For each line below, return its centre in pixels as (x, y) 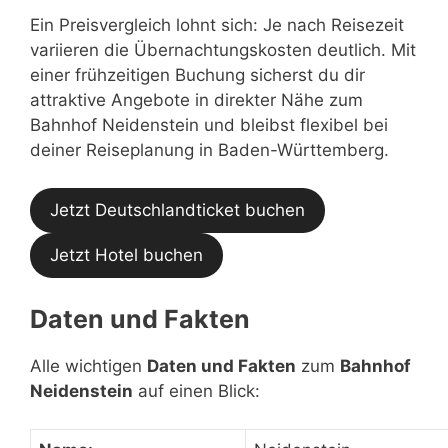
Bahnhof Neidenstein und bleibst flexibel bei (209, 124)
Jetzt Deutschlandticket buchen (177, 210)
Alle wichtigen (88, 365)
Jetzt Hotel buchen (126, 255)
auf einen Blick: (196, 390)
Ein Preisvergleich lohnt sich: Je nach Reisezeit (217, 24)
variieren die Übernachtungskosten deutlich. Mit (223, 49)
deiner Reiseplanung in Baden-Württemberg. (209, 149)
